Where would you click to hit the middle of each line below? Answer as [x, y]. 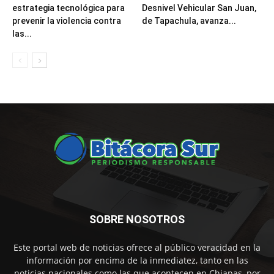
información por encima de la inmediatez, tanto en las [137, 261]
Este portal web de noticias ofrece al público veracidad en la [137, 248]
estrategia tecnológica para [68, 8]
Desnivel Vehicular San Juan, [199, 8]
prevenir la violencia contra [67, 21]
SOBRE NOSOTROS [137, 220]
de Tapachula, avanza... [189, 21]
